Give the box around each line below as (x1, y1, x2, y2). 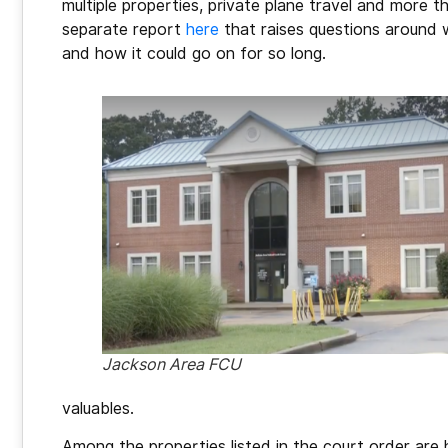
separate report (62, 19, 186, 39)
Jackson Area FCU (102, 354, 241, 374)
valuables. (62, 398, 139, 418)
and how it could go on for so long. (62, 43, 326, 63)
